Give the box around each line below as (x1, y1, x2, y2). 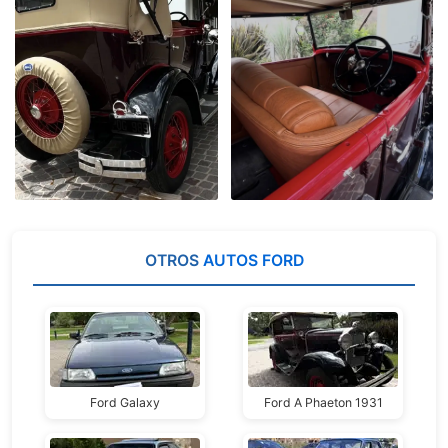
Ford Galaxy (90, 394, 160, 410)
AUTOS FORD (202, 250, 304, 270)
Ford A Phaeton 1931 (263, 394, 383, 410)
